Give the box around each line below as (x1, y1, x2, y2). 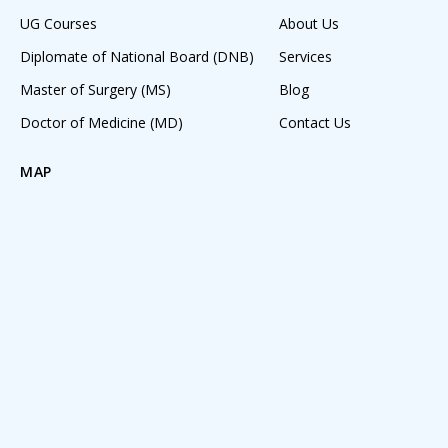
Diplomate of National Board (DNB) (20, 47, 254, 66)
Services (279, 47, 332, 66)
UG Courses (20, 14, 97, 33)
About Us (279, 14, 339, 33)
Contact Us (279, 113, 351, 132)
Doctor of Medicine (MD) (20, 113, 183, 132)
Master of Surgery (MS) (20, 80, 171, 99)
